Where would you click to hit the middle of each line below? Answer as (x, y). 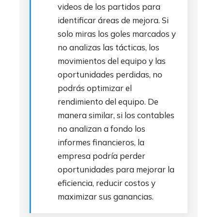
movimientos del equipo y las (112, 61)
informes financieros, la (101, 142)
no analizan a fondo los (101, 129)
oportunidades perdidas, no (110, 74)
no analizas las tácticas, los (108, 47)
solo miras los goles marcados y (117, 34)
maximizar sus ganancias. (106, 196)
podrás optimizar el (95, 88)
